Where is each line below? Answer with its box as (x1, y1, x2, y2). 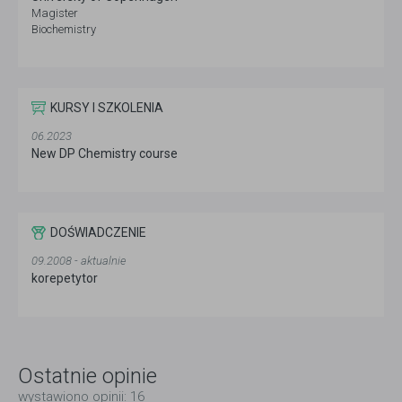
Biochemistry (31, 22, 96, 36)
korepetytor (31, 271, 98, 285)
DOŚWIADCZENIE (50, 225, 146, 240)
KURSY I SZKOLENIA (50, 100, 163, 115)
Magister (31, 6, 78, 20)
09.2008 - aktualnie (31, 254, 127, 267)
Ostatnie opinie (18, 363, 157, 389)
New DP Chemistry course (31, 146, 178, 161)
